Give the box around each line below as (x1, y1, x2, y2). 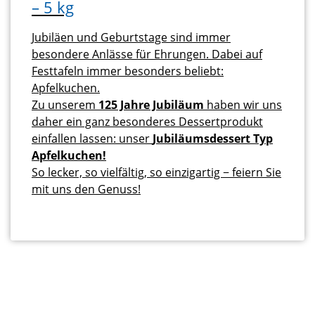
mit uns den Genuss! (32, 181, 141, 198)
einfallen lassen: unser (32, 131, 153, 147)
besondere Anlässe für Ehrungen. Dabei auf (32, 46, 262, 63)
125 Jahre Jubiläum (98, 97, 204, 113)
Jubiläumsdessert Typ (153, 131, 273, 147)
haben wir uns (204, 97, 282, 113)
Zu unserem (32, 97, 98, 113)
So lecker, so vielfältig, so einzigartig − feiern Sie (32, 165, 281, 181)
